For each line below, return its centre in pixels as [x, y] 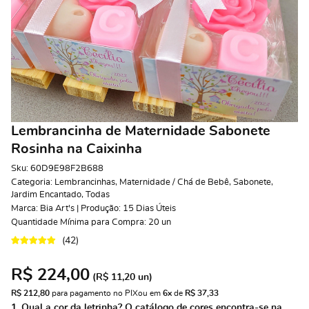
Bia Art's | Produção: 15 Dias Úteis [108, 209]
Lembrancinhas [85, 182]
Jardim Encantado [46, 195]
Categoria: [32, 182]
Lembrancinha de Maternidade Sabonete [141, 131]
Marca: [26, 209]
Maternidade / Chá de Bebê [174, 182]
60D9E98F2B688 [67, 169]
